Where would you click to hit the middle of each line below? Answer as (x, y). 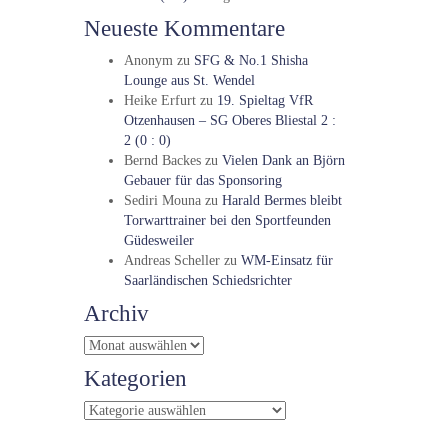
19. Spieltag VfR (264, 100)
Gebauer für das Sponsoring (202, 180)
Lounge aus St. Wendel (189, 80)
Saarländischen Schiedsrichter (207, 280)
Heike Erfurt (159, 100)
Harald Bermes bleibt (281, 200)
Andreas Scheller (171, 260)
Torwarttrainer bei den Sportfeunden (227, 220)
